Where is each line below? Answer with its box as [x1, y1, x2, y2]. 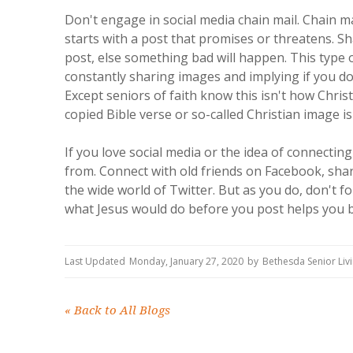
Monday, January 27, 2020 [129, 255, 243, 268]
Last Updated [65, 255, 125, 268]
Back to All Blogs [71, 303, 170, 318]
